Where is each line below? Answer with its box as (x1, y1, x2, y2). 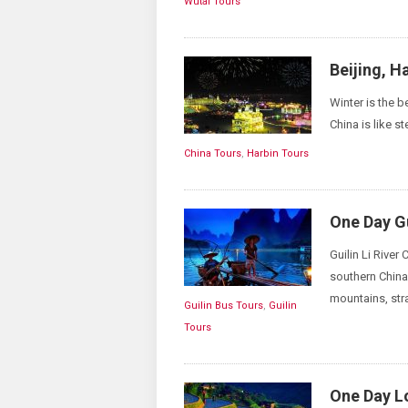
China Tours (184, 148, 241, 159)
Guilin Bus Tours (184, 300, 263, 311)
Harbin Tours (247, 148, 309, 159)
